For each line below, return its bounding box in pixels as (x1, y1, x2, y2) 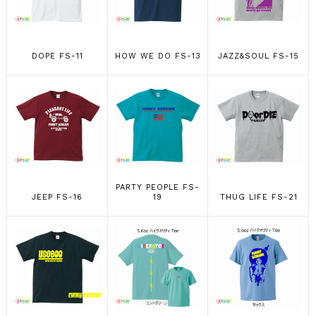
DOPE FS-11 (31, 51, 83, 61)
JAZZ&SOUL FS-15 (218, 51, 300, 61)
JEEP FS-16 (32, 193, 83, 202)
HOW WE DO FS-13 (114, 51, 201, 61)
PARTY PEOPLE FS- (116, 183, 200, 192)
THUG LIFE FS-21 (219, 193, 298, 202)
